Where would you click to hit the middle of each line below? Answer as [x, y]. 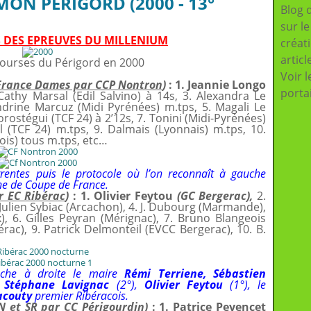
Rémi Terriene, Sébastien [195, 274]
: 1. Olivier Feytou [123, 196]
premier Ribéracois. [80, 296]
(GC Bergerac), [215, 196]
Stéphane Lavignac [57, 285]
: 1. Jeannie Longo [216, 85]
